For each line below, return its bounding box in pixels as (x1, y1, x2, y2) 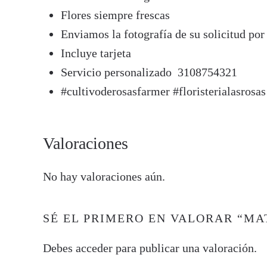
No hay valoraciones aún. (43, 170, 165, 183)
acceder (76, 241, 113, 254)
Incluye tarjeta (61, 46, 131, 60)
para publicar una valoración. (113, 241, 257, 254)
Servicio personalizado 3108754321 (61, 66, 237, 79)
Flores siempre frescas (61, 8, 170, 21)
